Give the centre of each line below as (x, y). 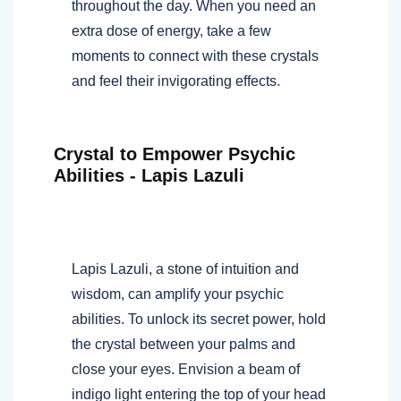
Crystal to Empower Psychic (175, 154)
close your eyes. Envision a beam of (186, 369)
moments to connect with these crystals (195, 55)
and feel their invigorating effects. (176, 81)
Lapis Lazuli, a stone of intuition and (185, 269)
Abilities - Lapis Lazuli (149, 175)
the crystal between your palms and (183, 344)
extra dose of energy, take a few (171, 30)
